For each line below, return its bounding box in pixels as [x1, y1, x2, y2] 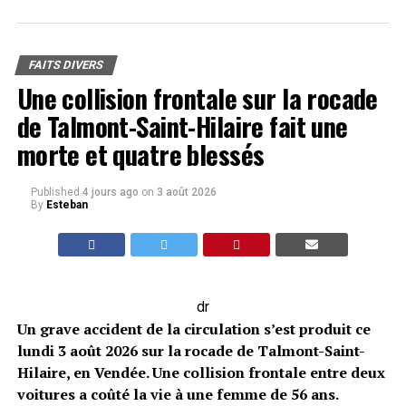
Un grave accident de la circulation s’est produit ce [16, 319, 371, 339]
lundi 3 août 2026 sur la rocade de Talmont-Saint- [16, 341, 365, 361]
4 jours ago [82, 186, 139, 198]
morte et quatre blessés [16, 135, 265, 173]
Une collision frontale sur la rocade [16, 79, 378, 117]
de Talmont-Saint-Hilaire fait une [16, 107, 348, 145]
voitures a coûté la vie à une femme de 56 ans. [16, 384, 338, 404]
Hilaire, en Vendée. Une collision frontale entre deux [16, 362, 385, 382]
